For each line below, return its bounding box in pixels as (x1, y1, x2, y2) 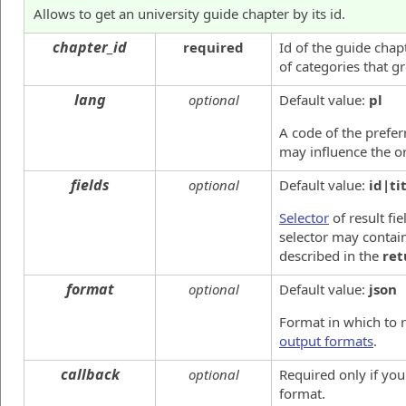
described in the (279, 246, 382, 265)
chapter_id (53, 36, 127, 57)
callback (60, 363, 120, 384)
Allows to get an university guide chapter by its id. (34, 4, 345, 23)
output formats (279, 331, 373, 350)
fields (70, 174, 110, 195)
